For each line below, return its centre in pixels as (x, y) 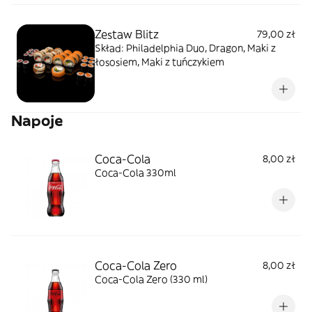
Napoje (37, 121)
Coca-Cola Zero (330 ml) (151, 279)
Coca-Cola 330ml (135, 173)
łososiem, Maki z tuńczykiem (159, 62)
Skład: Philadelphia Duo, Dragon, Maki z (185, 48)
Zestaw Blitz (127, 34)
